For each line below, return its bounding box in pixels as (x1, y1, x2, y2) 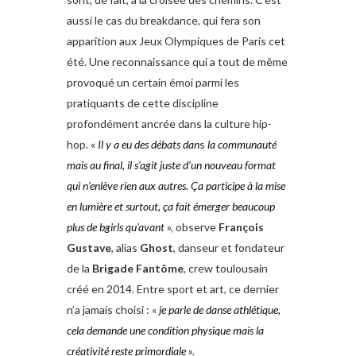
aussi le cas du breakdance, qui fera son (67, 14, 261, 28)
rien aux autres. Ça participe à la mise (120, 179, 285, 193)
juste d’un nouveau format (160, 158, 276, 172)
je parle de (159, 303, 203, 317)
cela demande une (67, 323, 145, 338)
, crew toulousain (184, 261, 268, 276)
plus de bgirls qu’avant (67, 220, 164, 234)
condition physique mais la (148, 323, 264, 338)
